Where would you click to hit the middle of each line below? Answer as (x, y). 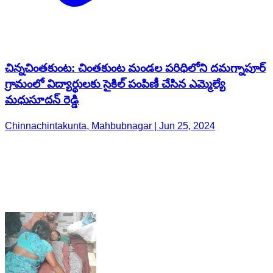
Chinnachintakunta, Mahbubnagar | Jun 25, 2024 (110, 55)
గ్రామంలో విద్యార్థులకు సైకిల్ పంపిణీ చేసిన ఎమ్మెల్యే (115, 13)
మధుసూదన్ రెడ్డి (42, 29)
